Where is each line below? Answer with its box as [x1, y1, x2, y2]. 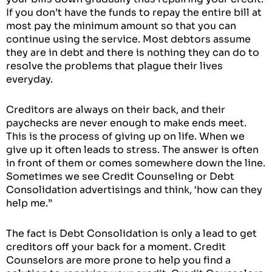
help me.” [6, 196, 55, 209]
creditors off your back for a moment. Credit [6, 240, 226, 253]
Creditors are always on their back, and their [6, 103, 225, 116]
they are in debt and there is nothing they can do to [6, 46, 259, 59]
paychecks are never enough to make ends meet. [6, 116, 246, 129]
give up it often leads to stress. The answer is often [6, 143, 259, 156]
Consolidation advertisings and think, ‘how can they [6, 183, 262, 196]
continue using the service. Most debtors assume [6, 32, 251, 46]
